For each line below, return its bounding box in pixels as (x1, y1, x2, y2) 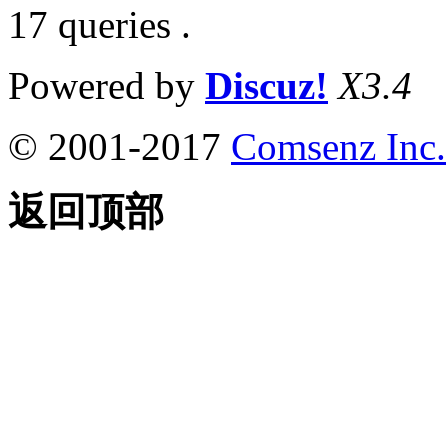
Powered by (8, 63, 205, 107)
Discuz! (205, 63, 328, 107)
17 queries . (8, 2, 191, 46)
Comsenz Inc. (231, 124, 446, 168)
